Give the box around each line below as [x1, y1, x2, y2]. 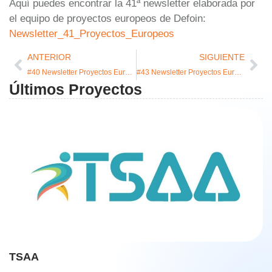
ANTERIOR [27, 53, 71, 63]
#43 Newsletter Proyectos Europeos [234, 68, 242, 77]
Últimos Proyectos [9, 81, 142, 98]
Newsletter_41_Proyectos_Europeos [9, 28, 174, 40]
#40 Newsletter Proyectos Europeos [125, 68, 132, 77]
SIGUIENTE [199, 53, 245, 63]
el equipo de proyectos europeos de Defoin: [9, 13, 206, 25]
